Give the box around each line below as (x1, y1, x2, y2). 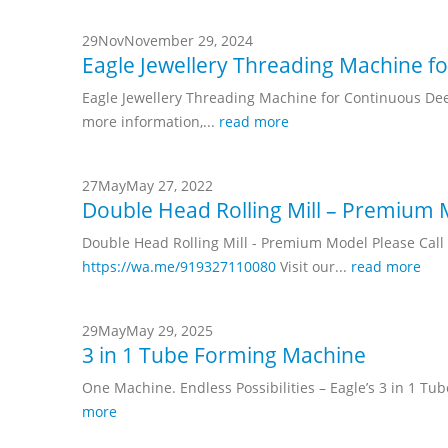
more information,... (82, 111, 219, 131)
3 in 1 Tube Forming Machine (82, 340, 366, 369)
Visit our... (276, 256, 351, 276)
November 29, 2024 (124, 30, 253, 50)
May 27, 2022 (126, 175, 213, 195)
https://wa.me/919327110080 (82, 256, 276, 276)
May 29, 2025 (126, 320, 213, 340)
